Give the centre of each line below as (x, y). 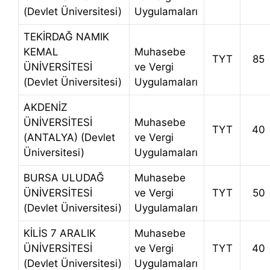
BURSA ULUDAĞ (64, 178)
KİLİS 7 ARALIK (60, 234)
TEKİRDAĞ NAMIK (66, 37)
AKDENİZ (46, 108)
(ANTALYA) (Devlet (69, 138)
